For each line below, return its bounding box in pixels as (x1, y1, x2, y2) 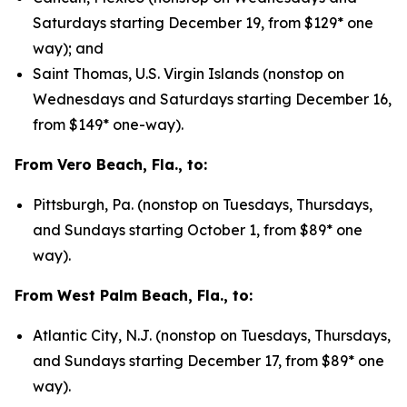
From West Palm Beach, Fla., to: (15, 286, 253, 304)
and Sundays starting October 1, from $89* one (33, 221, 362, 239)
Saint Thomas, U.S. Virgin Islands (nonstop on (33, 65, 344, 83)
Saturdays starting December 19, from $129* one (33, 14, 373, 32)
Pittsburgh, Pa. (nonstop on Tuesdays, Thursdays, (33, 195, 372, 213)
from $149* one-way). (33, 115, 184, 134)
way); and (33, 39, 104, 57)
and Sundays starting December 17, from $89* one (33, 352, 384, 370)
